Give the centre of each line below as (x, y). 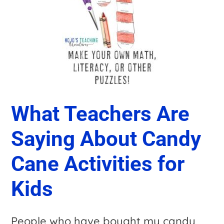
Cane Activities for (98, 163)
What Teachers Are (100, 113)
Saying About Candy (106, 138)
